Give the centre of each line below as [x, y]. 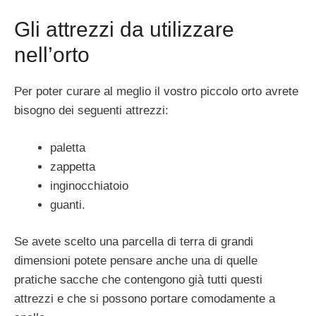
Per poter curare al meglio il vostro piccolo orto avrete [156, 92]
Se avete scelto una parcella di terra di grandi [134, 242]
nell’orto [52, 55]
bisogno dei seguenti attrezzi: [91, 111]
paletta [68, 147]
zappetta [73, 166]
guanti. [68, 205]
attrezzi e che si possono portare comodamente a [145, 299]
